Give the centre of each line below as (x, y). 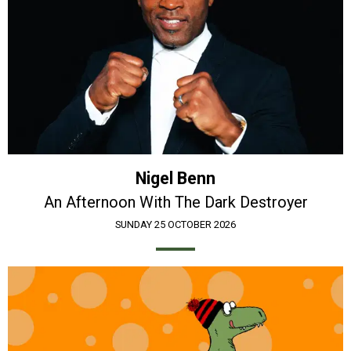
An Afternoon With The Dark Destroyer (175, 203)
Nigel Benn (175, 179)
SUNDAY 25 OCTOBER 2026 (175, 225)
